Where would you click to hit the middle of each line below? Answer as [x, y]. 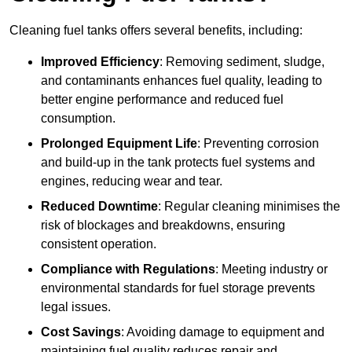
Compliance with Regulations [128, 269]
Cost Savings [81, 332]
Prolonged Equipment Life [119, 144]
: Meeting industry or [271, 269]
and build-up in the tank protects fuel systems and [178, 163]
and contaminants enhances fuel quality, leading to [181, 81]
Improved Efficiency [100, 62]
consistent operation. [99, 244]
